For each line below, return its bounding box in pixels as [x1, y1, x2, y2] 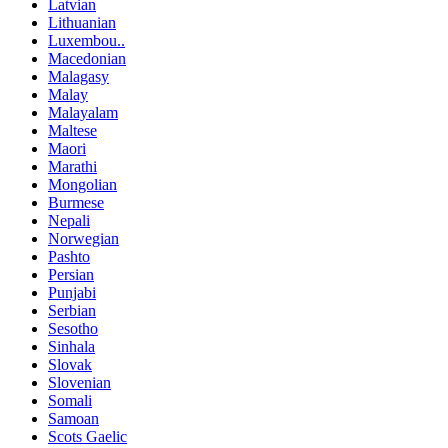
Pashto [48, 248, 90, 266]
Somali [48, 392, 92, 410]
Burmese [48, 194, 104, 212]
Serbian [48, 302, 96, 320]
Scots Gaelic [48, 428, 127, 446]
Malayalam [48, 104, 118, 122]
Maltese [48, 122, 97, 140]
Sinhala [48, 338, 95, 356]
